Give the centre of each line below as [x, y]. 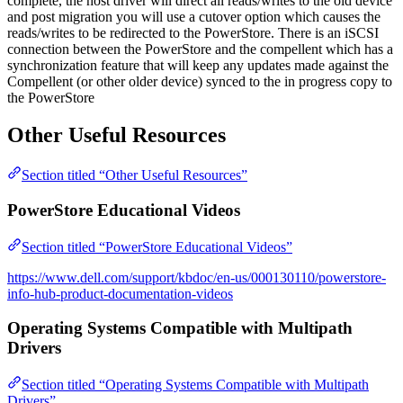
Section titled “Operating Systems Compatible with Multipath [195, 385]
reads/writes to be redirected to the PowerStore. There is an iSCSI [193, 32]
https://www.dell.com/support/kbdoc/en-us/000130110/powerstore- [197, 277]
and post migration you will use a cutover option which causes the [194, 16]
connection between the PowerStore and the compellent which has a [200, 49]
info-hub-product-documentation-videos [120, 293]
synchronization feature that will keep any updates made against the [198, 65]
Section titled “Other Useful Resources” [134, 175]
